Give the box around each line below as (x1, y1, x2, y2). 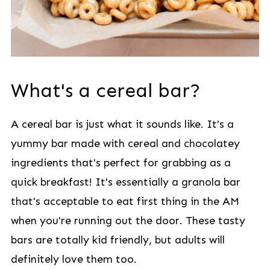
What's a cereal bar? (10, 79, 201, 102)
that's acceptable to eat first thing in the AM (10, 195, 239, 208)
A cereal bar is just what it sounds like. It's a (10, 118, 234, 131)
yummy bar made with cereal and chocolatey (10, 137, 240, 150)
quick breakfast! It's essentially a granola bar (10, 175, 240, 189)
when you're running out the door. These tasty (10, 214, 245, 227)
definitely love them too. (10, 253, 137, 266)
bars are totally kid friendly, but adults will (10, 233, 225, 246)
